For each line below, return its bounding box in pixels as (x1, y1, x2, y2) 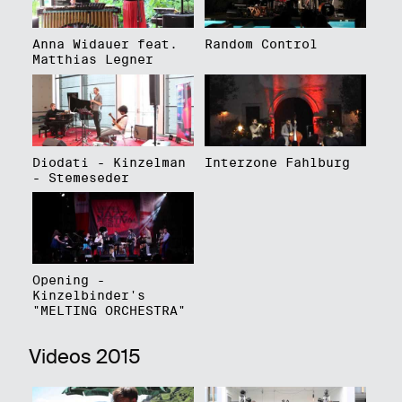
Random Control (204, 36, 318, 51)
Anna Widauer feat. (31, 36, 178, 51)
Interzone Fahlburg (204, 154, 350, 170)
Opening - (31, 273, 105, 288)
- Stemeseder (31, 170, 129, 185)
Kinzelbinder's (31, 288, 145, 303)
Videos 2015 (29, 343, 141, 369)
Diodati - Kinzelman (31, 154, 186, 170)
